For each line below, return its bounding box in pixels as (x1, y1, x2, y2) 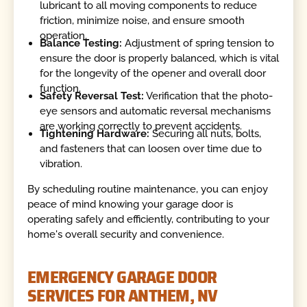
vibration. (40, 158, 83, 171)
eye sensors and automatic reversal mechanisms (40, 105, 271, 118)
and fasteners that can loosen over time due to (40, 143, 262, 156)
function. (40, 82, 82, 95)
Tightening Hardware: (40, 127, 150, 140)
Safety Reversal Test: (40, 90, 145, 103)
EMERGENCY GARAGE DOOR (27, 262, 217, 291)
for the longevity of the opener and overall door (40, 66, 267, 79)
